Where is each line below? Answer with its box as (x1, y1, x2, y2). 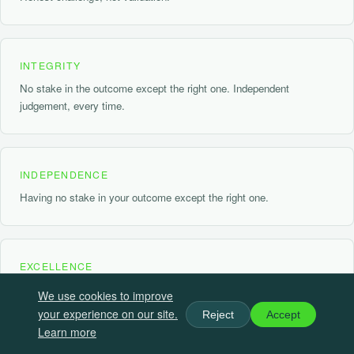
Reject (202, 307, 234, 321)
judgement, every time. (20, 97, 125, 113)
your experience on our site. (38, 306, 178, 322)
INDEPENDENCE (20, 167, 108, 181)
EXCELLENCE (20, 258, 93, 273)
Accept (266, 307, 300, 321)
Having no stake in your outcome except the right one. (20, 189, 269, 205)
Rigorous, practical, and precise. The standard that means (20, 281, 286, 296)
